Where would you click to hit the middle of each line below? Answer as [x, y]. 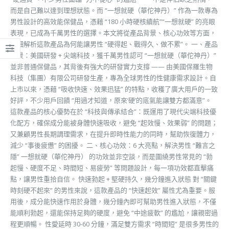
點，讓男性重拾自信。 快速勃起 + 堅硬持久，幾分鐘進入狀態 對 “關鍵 [113, 179]
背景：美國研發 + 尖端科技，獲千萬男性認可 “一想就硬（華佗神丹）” [113, 55]
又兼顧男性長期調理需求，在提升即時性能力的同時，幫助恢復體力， [113, 134]
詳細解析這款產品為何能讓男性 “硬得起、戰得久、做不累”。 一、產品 [114, 44]
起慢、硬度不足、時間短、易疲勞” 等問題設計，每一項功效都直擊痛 [112, 167]
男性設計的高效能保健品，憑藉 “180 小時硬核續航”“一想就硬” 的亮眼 [113, 21]
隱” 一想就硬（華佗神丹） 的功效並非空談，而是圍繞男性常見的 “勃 [111, 156]
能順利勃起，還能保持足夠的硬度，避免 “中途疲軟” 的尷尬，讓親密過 [114, 212]
